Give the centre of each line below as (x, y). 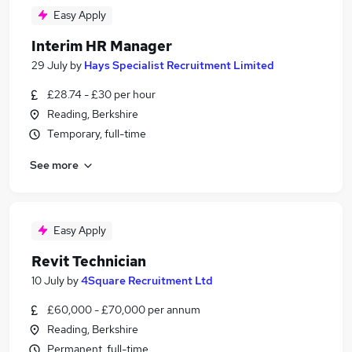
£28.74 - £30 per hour (101, 94)
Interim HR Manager (102, 46)
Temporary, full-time (97, 134)
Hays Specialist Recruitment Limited (179, 65)
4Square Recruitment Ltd (147, 280)
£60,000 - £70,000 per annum (124, 310)
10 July (48, 280)
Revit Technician (89, 261)
